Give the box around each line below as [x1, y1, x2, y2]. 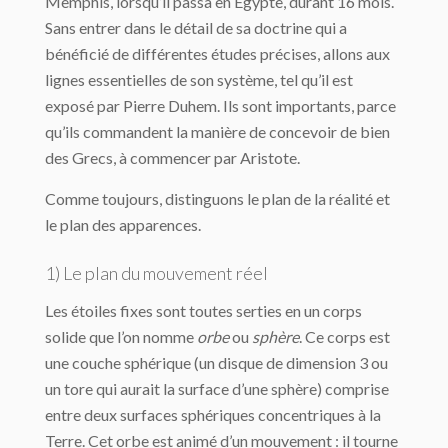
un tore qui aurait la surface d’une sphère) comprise [45, 379, 389, 399]
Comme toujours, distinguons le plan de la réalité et [45, 189, 390, 209]
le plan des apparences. [45, 215, 201, 235]
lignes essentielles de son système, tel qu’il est [45, 70, 353, 90]
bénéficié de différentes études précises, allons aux [45, 44, 390, 64]
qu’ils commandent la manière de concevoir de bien [45, 122, 390, 142]
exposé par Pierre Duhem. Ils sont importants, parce [45, 96, 396, 116]
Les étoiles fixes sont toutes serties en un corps [45, 301, 362, 321]
